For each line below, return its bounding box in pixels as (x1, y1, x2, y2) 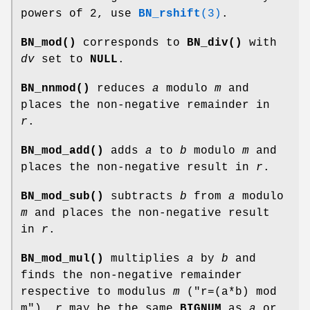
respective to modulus (21, 285, 173, 298)
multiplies (104, 252, 187, 265)
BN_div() (187, 36, 242, 49)
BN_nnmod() (21, 82, 90, 95)
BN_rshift (138, 7, 201, 20)
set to (35, 53, 90, 66)
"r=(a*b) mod (194, 285, 277, 298)
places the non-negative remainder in (21, 98, 270, 111)
